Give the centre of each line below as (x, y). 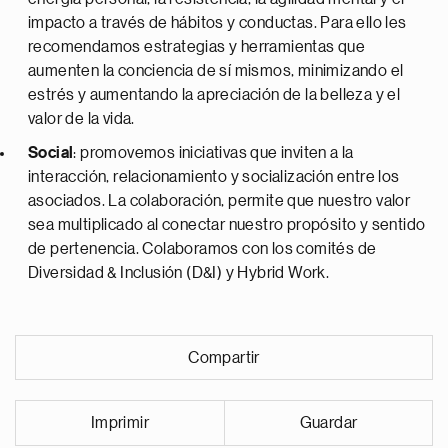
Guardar (328, 423)
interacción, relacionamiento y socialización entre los (214, 177)
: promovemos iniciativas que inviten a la (213, 153)
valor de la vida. (83, 119)
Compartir (224, 358)
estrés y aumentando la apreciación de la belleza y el (214, 95)
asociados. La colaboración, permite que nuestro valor (219, 201)
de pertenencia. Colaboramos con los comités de (202, 249)
